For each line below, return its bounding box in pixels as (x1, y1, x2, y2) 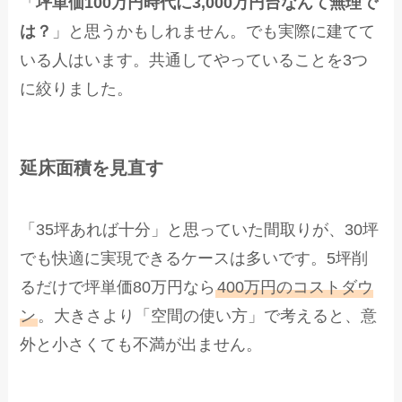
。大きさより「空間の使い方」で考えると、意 (38, 307, 378, 326)
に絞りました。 (20, 79, 134, 98)
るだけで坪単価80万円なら (20, 278, 216, 297)
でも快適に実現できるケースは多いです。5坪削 (20, 249, 369, 268)
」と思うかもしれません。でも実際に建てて (52, 22, 376, 40)
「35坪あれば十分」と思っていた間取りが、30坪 (20, 221, 380, 240)
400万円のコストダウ (217, 278, 374, 297)
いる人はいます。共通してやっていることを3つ (20, 50, 369, 69)
